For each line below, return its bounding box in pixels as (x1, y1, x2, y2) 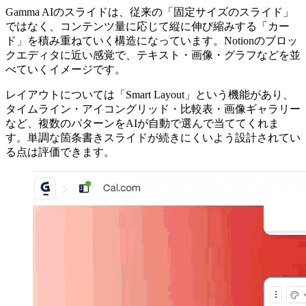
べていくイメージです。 (5, 64, 126, 76)
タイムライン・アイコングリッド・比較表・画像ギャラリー (5, 103, 301, 115)
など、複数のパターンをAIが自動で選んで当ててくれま (5, 117, 279, 130)
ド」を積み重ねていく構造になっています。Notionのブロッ (5, 35, 298, 47)
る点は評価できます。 (5, 146, 115, 158)
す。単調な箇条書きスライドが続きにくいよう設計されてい (5, 132, 301, 144)
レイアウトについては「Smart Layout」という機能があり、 (5, 89, 294, 101)
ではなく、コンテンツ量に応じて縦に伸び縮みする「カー (5, 20, 290, 33)
